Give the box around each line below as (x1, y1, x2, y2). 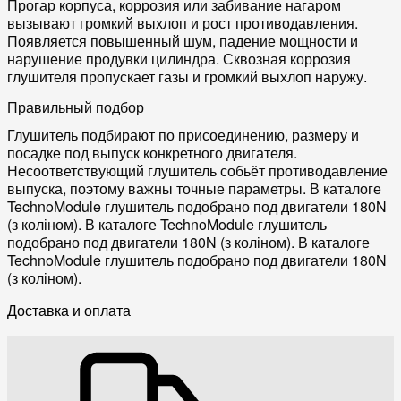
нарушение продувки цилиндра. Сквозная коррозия (7, 48, 351, 70)
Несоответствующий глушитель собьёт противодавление (7, 160, 388, 182)
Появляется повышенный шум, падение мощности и (7, 30, 358, 52)
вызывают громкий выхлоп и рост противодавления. (7, 13, 358, 34)
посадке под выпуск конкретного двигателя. (7, 142, 297, 164)
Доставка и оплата (7, 300, 131, 321)
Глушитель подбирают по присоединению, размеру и (7, 124, 359, 146)
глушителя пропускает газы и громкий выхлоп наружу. (7, 66, 367, 88)
